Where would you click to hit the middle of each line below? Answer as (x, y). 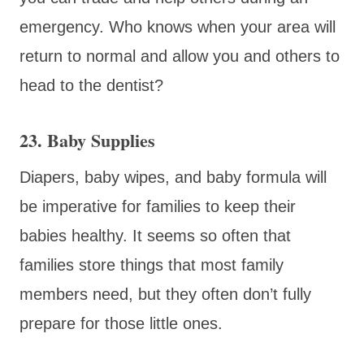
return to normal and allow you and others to (180, 56)
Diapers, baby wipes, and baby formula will (173, 177)
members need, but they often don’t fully (165, 294)
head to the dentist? (94, 85)
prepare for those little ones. (121, 323)
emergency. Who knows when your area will (178, 26)
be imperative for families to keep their (158, 206)
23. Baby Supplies (87, 140)
